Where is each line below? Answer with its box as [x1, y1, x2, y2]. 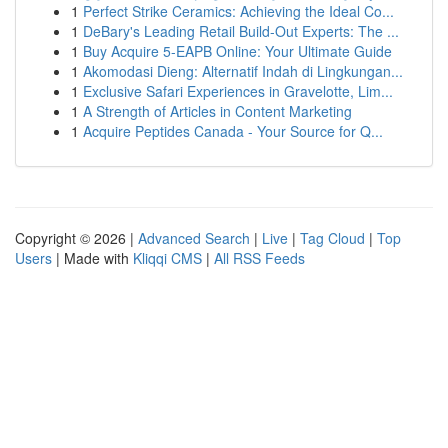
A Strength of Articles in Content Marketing [83, 101, 352, 121]
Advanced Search [138, 228, 250, 248]
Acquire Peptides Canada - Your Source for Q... [83, 121, 383, 141]
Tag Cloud [300, 228, 365, 248]
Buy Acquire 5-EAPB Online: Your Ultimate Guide [83, 41, 392, 61]
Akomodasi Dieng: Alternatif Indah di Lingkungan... [83, 61, 403, 81]
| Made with [52, 248, 133, 268]
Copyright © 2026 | [15, 228, 138, 248]
